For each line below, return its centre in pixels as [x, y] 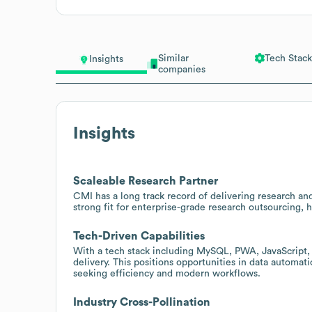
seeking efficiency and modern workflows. [167, 273]
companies [181, 69]
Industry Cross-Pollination [142, 302]
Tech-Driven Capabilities [139, 236]
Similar [173, 58]
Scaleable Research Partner [146, 181]
